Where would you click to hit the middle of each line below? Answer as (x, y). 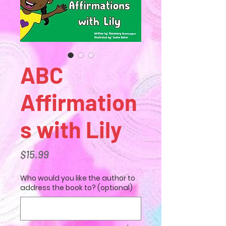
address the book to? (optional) (76, 187)
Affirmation (79, 102)
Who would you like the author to (78, 178)
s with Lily (71, 129)
